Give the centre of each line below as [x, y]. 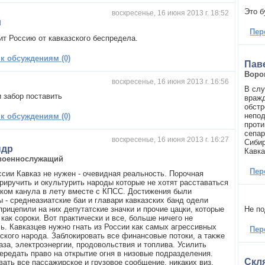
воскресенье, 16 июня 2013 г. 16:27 [170, 139]
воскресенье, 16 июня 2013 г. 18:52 [170, 13]
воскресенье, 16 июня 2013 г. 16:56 [170, 81]
